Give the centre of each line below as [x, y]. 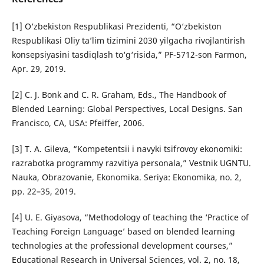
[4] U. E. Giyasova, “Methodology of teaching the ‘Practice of [130, 217]
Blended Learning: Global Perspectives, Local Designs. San [127, 109]
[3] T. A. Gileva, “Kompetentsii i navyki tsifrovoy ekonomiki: [127, 149]
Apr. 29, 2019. [39, 69]
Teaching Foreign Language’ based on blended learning [123, 232]
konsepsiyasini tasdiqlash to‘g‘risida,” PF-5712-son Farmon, [129, 55]
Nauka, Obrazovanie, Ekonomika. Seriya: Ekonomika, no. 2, [126, 177]
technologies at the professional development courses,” [122, 246]
